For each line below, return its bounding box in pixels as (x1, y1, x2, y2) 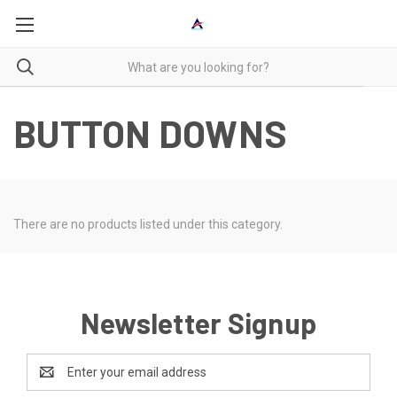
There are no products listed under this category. (13, 217, 283, 231)
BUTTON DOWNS (13, 111, 287, 155)
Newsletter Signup (80, 306, 317, 339)
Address (27, 373, 74, 388)
